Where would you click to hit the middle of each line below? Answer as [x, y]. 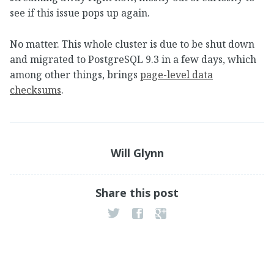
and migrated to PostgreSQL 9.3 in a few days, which [133, 59]
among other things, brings [75, 74]
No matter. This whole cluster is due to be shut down [132, 44]
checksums [35, 90]
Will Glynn [137, 153]
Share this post [137, 192]
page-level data [176, 74]
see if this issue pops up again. [80, 13]
